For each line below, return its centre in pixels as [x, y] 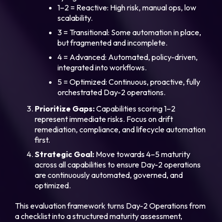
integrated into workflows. [102, 68]
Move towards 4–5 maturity [142, 154]
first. [43, 140]
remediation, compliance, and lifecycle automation [120, 130]
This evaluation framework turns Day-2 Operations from [111, 206]
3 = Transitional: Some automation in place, [130, 32]
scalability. [75, 18]
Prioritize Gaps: [65, 109]
